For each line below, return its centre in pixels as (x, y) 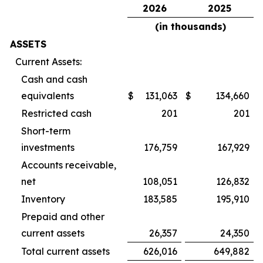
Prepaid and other (63, 217)
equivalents (48, 96)
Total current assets (65, 252)
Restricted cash (56, 114)
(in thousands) (190, 27)
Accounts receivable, (69, 165)
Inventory (43, 199)
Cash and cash (54, 80)
